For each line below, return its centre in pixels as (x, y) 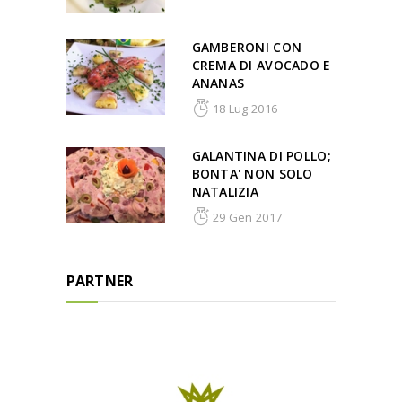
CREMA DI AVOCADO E (261, 66)
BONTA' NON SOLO (252, 174)
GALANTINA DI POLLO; (261, 156)
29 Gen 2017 (246, 218)
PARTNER (100, 281)
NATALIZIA (225, 192)
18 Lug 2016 (244, 109)
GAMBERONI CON (247, 48)
